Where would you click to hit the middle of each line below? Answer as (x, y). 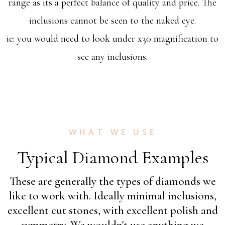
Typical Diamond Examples (113, 158)
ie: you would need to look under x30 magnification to (113, 39)
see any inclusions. (113, 57)
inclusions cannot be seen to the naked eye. (113, 21)
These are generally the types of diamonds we (113, 182)
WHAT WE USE (113, 132)
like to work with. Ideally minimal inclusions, (113, 196)
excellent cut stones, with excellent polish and (113, 211)
